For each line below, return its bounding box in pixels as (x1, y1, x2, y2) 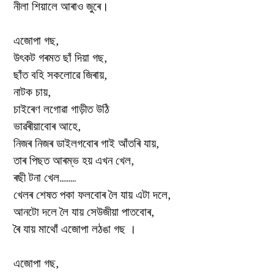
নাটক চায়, (13, 84, 51, 99)
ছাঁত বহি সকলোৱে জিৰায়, (13, 67, 107, 82)
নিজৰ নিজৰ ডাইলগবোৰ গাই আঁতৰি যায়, (13, 136, 159, 150)
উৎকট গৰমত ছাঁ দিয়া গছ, (13, 50, 107, 65)
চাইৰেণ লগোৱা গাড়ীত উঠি (13, 102, 109, 116)
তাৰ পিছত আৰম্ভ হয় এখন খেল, (13, 153, 134, 168)
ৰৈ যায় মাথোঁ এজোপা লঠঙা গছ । (13, 221, 136, 236)
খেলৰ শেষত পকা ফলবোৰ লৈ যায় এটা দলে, (13, 187, 171, 202)
